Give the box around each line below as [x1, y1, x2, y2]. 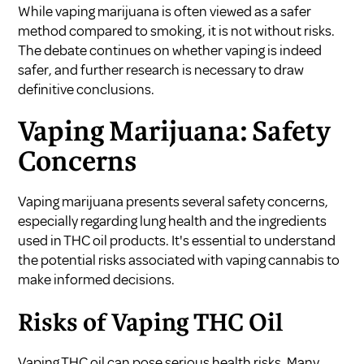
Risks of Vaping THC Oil [18, 312, 284, 336]
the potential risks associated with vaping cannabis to [18, 250, 340, 269]
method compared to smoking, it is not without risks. [18, 21, 336, 40]
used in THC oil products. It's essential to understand [18, 231, 336, 249]
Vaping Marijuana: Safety [18, 119, 331, 146]
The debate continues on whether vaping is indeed [18, 41, 323, 59]
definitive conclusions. [18, 80, 155, 98]
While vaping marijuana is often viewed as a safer [18, 2, 312, 20]
